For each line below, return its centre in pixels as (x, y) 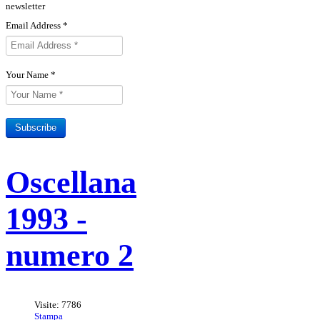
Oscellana (71, 182)
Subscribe (36, 127)
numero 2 (70, 255)
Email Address (33, 25)
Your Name (27, 75)
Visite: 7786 (58, 305)
